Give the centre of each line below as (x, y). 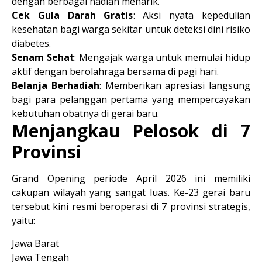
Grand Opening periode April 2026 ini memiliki (131, 178)
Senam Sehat (43, 57)
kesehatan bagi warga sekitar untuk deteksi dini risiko (131, 29)
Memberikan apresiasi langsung (175, 85)
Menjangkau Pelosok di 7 (131, 131)
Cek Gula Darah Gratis (73, 15)
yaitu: (23, 220)
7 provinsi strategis (205, 206)
